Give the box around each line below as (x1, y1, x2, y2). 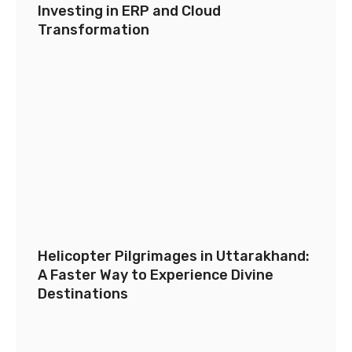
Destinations (38, 285, 128, 303)
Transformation (38, 21, 149, 39)
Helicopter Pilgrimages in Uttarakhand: (38, 247, 310, 266)
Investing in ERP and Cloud (38, 2, 221, 20)
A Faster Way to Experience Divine (38, 266, 273, 284)
